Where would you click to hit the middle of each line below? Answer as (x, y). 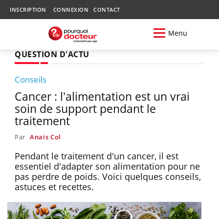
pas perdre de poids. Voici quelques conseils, (108, 176)
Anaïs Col (45, 137)
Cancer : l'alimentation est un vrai (102, 96)
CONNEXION (71, 10)
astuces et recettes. (55, 186)
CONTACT (107, 10)
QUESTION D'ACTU (52, 54)
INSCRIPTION (28, 10)
